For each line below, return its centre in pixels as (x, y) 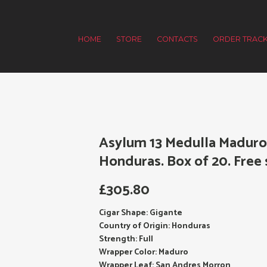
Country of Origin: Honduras (155, 226)
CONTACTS (178, 39)
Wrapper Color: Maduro (144, 253)
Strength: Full (126, 240)
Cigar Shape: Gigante (141, 213)
